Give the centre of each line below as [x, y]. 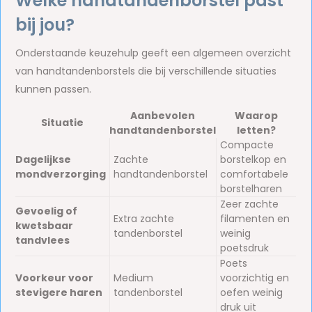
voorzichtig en [255, 278]
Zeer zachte [250, 204]
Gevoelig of [47, 211]
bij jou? [45, 25]
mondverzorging [61, 174]
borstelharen [251, 189]
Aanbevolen [163, 116]
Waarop [256, 116]
